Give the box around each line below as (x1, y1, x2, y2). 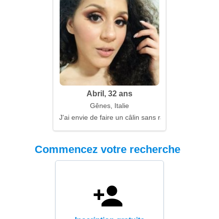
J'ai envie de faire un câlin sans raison (59, 113, 177, 121)
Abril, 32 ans (87, 89, 132, 98)
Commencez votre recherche (34, 143, 180, 155)
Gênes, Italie (90, 102, 129, 109)
